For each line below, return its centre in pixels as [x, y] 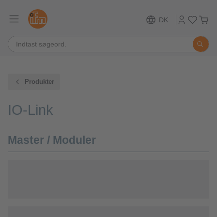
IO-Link [31, 110]
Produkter [39, 82]
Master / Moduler [52, 140]
